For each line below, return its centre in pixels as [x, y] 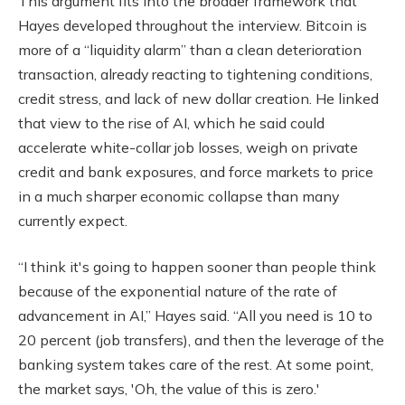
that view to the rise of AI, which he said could [171, 122]
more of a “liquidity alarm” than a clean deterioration [190, 49]
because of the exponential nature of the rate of [178, 292]
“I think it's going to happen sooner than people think [197, 267]
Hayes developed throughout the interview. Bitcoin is [193, 25]
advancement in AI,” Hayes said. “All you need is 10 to [195, 316]
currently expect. [73, 220]
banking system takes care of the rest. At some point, [196, 365]
